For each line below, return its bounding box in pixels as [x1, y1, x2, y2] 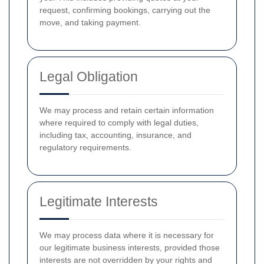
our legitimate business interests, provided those [39, 243, 220, 252]
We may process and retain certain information [39, 105, 214, 115]
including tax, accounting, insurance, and [39, 130, 192, 140]
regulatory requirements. [39, 143, 131, 152]
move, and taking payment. [39, 18, 141, 27]
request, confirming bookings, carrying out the [39, 5, 210, 15]
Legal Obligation [39, 69, 138, 84]
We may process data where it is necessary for [39, 230, 214, 240]
